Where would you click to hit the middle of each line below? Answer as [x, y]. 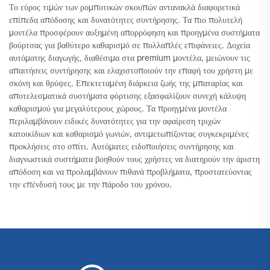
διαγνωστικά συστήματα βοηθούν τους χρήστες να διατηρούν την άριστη [134, 160]
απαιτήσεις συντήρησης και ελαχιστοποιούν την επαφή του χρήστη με [131, 71]
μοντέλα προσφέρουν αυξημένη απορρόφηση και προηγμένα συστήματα [134, 33]
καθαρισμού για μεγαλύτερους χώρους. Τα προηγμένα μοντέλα [118, 109]
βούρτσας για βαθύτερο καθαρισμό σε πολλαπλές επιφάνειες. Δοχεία [130, 46]
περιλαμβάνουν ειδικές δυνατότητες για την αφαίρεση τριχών [115, 122]
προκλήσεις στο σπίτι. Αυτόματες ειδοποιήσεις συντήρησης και [121, 147]
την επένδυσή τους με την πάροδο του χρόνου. [90, 185]
